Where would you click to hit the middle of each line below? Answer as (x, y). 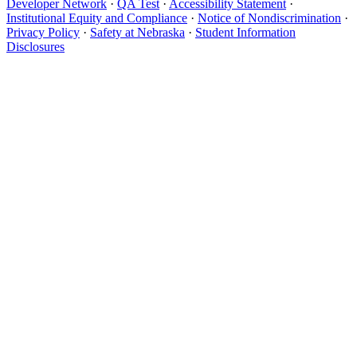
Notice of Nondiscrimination (269, 18)
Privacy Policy (43, 33)
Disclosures (35, 47)
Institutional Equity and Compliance (97, 18)
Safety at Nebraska (137, 33)
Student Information (245, 33)
